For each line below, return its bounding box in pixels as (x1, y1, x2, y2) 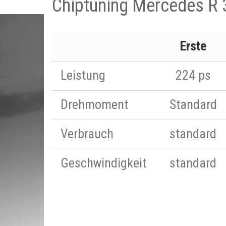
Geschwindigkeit (61, 155, 146, 171)
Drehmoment (61, 97, 128, 112)
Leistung (61, 68, 105, 83)
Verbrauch (61, 126, 114, 141)
